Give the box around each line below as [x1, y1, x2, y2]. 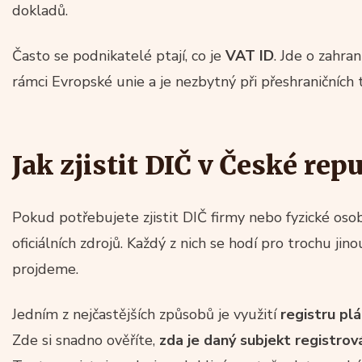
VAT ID [225, 45, 274, 65]
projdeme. [12, 259, 78, 279]
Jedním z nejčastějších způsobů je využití [12, 304, 280, 324]
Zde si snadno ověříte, [12, 330, 159, 350]
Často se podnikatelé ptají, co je [12, 45, 225, 65]
